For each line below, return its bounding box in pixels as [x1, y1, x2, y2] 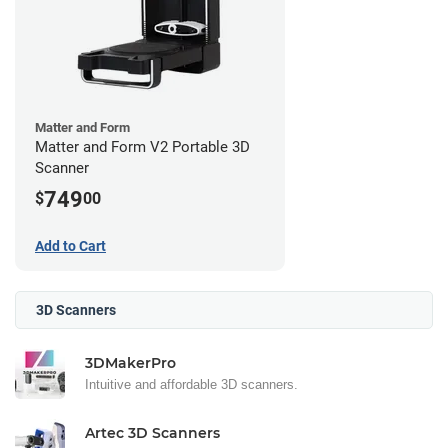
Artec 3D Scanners [85, 424, 220, 443]
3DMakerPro [85, 354, 176, 373]
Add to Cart [35, 238, 106, 255]
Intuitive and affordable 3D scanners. [85, 377, 298, 393]
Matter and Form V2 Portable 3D [35, 137, 250, 156]
